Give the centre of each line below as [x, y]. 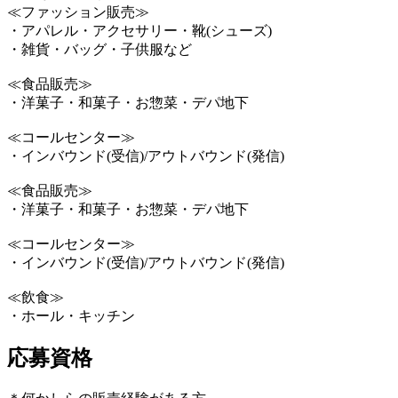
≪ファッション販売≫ [78, 12]
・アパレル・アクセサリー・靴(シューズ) [139, 31]
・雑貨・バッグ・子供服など [114, 50]
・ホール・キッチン [71, 316]
